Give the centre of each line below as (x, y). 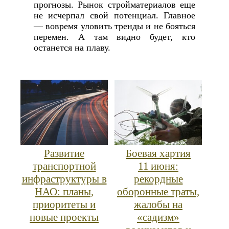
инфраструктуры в (64, 179)
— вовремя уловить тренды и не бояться (114, 26)
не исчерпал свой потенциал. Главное (114, 16)
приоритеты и (64, 205)
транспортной (64, 166)
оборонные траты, (158, 192)
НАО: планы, (64, 192)
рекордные (158, 179)
